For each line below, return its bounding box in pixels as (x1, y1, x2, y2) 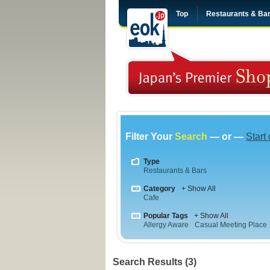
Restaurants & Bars (143, 166, 207, 175)
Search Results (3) (113, 257, 196, 267)
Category (143, 184, 175, 193)
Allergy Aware (143, 221, 189, 229)
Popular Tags (143, 212, 188, 220)
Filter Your (125, 131, 175, 142)
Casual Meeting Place (195, 221, 267, 229)
